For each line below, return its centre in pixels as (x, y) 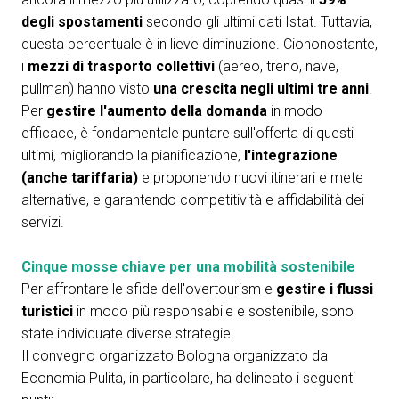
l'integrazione (291, 156)
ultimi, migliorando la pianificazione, (133, 156)
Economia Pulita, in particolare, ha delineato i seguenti (188, 379)
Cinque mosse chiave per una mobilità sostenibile (188, 267)
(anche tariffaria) (81, 178)
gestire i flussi (325, 289)
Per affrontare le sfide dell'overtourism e (149, 289)
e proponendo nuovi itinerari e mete (252, 178)
